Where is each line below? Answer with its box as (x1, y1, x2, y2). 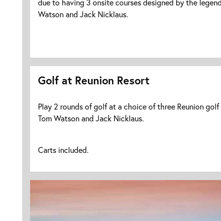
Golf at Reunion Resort (38, 73, 149, 88)
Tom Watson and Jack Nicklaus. (38, 113, 144, 124)
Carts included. (38, 145, 89, 155)
